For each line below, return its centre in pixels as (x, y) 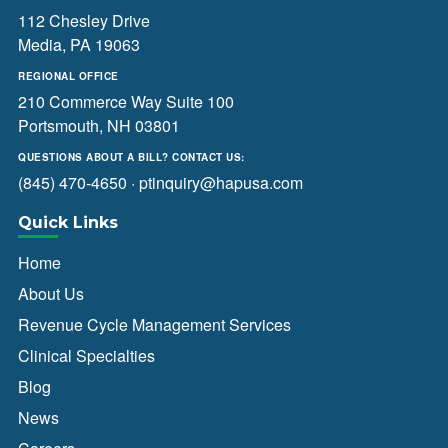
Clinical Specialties (86, 355)
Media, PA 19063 (79, 44)
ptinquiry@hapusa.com (221, 182)
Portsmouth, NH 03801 (99, 125)
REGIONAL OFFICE (68, 76)
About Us (51, 293)
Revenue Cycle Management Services (154, 324)
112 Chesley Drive (84, 20)
